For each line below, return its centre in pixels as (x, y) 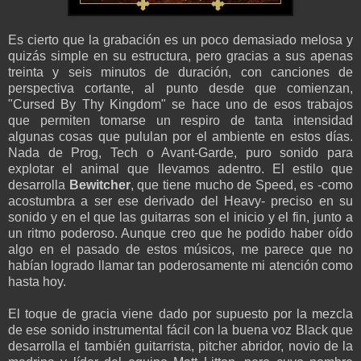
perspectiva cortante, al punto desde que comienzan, (180, 89)
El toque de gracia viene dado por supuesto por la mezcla (180, 314)
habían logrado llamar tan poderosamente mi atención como (180, 266)
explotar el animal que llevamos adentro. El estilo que (180, 169)
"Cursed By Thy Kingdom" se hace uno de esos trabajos (180, 105)
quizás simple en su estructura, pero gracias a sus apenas (180, 56)
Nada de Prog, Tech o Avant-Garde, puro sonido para (180, 153)
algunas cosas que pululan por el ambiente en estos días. (180, 137)
